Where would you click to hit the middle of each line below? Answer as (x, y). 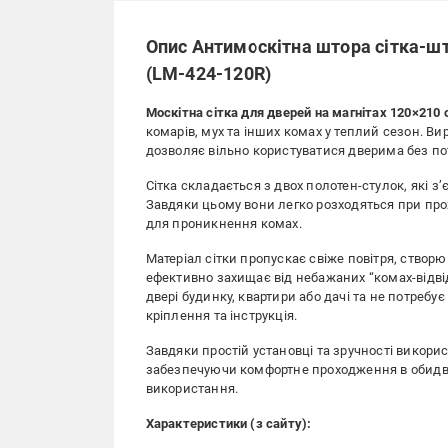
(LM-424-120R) (208, 73)
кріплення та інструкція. (221, 315)
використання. (192, 388)
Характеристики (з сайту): (228, 423)
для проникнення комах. (223, 223)
